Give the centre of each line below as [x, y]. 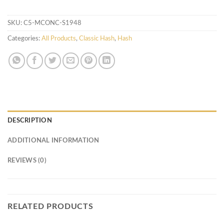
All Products [59, 39]
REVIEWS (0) [27, 161]
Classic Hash [97, 39]
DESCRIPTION [30, 121]
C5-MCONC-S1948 [52, 23]
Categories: [24, 39]
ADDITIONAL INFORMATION [53, 141]
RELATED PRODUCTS [50, 207]
